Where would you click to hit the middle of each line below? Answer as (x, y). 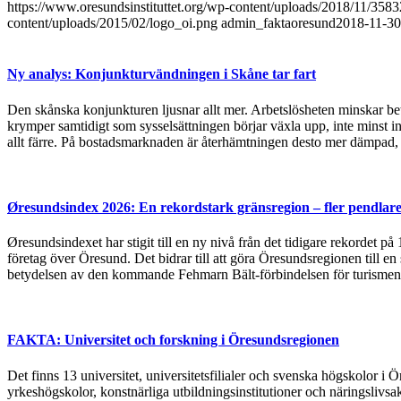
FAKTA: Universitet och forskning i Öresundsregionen (173, 340)
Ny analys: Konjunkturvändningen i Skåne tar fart (162, 74)
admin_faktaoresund (278, 23)
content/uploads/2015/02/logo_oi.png (112, 23)
